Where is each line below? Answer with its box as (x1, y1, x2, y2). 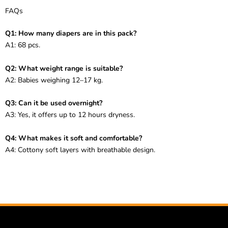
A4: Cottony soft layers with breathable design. (5, 145, 155, 155)
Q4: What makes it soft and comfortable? (5, 133, 142, 143)
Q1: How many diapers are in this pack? (5, 28, 136, 39)
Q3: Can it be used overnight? (5, 98, 102, 108)
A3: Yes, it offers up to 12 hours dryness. (5, 110, 135, 120)
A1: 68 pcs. (5, 40, 40, 50)
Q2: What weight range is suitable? (5, 63, 123, 73)
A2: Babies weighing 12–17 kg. (5, 75, 103, 85)
